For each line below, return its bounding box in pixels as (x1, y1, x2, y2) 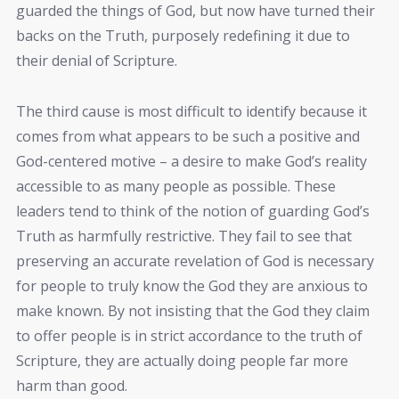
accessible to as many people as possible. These (16, 175, 336, 196)
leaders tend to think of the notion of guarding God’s (16, 200, 370, 221)
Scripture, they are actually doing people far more (16, 350, 348, 370)
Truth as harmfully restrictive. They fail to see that (16, 225, 352, 246)
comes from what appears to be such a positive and (16, 126, 360, 146)
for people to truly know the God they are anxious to (16, 275, 368, 296)
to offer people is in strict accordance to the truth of (16, 325, 362, 346)
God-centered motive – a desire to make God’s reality (16, 151, 367, 171)
